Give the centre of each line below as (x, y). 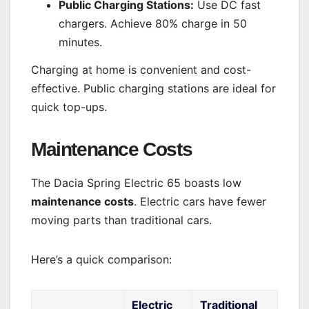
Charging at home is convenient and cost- (141, 69)
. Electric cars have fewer (200, 202)
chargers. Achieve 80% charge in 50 (153, 23)
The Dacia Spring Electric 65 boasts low (136, 183)
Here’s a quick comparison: (101, 260)
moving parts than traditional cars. (121, 220)
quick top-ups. (69, 107)
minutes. (80, 42)
